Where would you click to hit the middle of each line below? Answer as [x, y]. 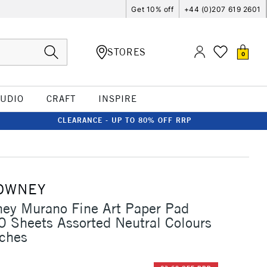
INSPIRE [117, 99]
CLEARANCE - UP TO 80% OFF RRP [125, 120]
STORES [127, 52]
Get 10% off [153, 9]
